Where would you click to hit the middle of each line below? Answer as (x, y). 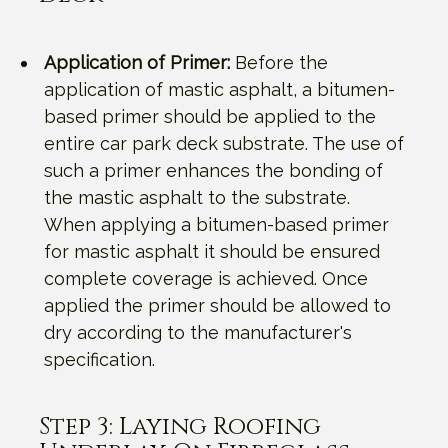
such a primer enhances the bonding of (213, 170)
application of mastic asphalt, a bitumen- (219, 89)
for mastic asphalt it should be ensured (212, 251)
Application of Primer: (137, 62)
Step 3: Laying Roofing (180, 426)
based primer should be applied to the (210, 116)
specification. (99, 359)
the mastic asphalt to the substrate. (197, 197)
